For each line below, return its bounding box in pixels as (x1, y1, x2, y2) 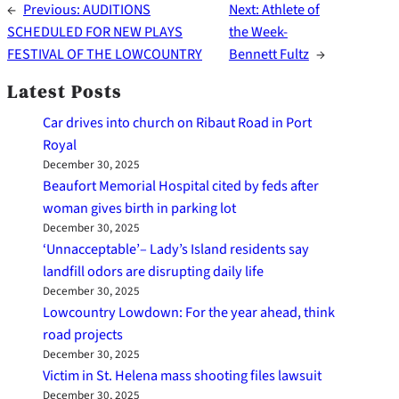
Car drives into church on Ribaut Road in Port (43, 112, 312, 134)
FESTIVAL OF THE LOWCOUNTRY (7, 44, 202, 65)
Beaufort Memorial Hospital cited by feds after (43, 175, 319, 197)
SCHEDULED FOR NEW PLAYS (7, 21, 183, 43)
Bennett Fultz (228, 44, 309, 65)
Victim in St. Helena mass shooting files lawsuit (43, 365, 322, 387)
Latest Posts (7, 79, 122, 105)
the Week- (228, 21, 288, 43)
